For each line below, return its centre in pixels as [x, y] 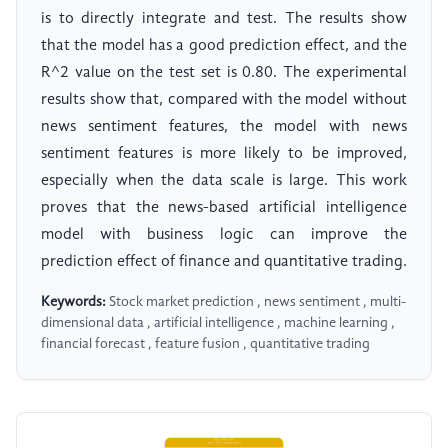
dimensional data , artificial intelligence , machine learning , [218, 323]
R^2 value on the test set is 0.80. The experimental [224, 73]
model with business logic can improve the [224, 235]
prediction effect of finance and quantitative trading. [224, 262]
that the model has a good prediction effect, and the [224, 46]
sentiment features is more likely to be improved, [224, 154]
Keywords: [73, 302]
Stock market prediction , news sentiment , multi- [256, 302]
